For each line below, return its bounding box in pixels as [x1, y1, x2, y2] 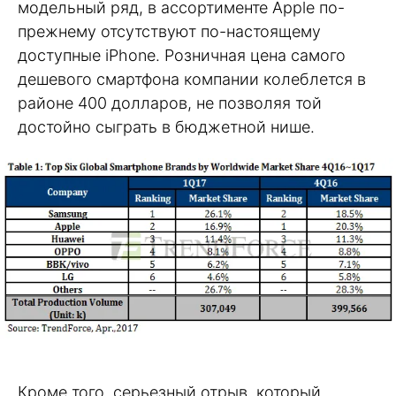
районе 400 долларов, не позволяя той [18, 93, 322, 112]
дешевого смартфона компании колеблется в [18, 69, 366, 88]
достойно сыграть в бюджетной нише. [18, 117, 315, 136]
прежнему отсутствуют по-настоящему [18, 21, 321, 41]
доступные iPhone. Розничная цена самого [18, 45, 346, 65]
